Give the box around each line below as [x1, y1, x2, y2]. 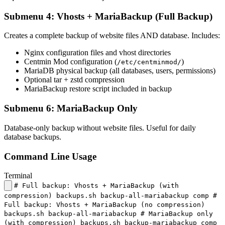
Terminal [4, 171, 32, 180]
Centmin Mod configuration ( [24, 57, 117, 66]
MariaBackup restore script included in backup [24, 84, 172, 93]
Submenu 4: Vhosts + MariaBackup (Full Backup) [4, 11, 212, 22]
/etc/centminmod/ [117, 58, 181, 66]
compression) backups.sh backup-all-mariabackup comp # [4, 192, 217, 200]
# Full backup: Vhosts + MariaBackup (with [14, 182, 179, 190]
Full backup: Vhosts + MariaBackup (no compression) [4, 201, 205, 209]
